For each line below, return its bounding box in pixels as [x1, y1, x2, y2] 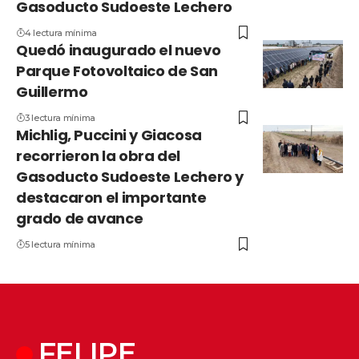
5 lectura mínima [24, 239, 95, 251]
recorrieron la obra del [16, 146, 180, 167]
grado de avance [16, 208, 143, 229]
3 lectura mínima [24, 112, 95, 124]
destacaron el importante [16, 188, 207, 208]
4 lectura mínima [24, 27, 97, 39]
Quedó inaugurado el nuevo [16, 40, 221, 61]
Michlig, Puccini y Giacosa [16, 125, 202, 146]
